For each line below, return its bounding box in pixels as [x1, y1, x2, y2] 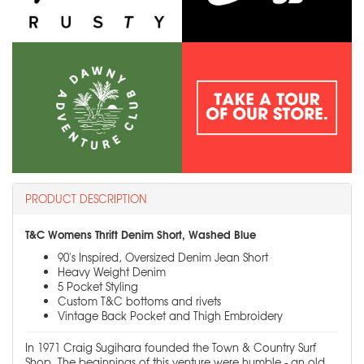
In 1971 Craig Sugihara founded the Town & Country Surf [25, 340, 316, 356]
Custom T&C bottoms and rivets [58, 293, 224, 310]
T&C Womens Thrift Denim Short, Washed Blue [25, 226, 256, 243]
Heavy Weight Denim [58, 264, 169, 280]
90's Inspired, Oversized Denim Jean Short [58, 249, 271, 266]
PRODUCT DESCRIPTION [25, 191, 147, 207]
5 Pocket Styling [58, 279, 141, 295]
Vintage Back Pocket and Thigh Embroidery [58, 308, 286, 324]
